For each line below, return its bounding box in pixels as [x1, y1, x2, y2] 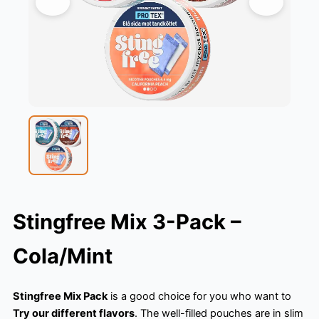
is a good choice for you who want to [108, 290, 291, 303]
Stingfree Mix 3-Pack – [13, 209, 241, 235]
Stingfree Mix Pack [13, 290, 108, 303]
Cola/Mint [13, 244, 113, 269]
